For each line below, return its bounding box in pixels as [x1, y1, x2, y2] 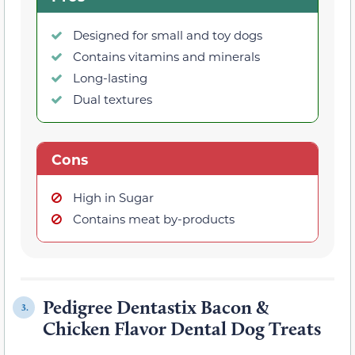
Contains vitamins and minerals [73, 48, 260, 64]
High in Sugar [73, 189, 154, 206]
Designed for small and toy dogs [73, 26, 262, 43]
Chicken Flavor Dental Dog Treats [43, 317, 321, 341]
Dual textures [73, 90, 152, 107]
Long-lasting [73, 69, 147, 86]
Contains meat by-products [73, 211, 235, 227]
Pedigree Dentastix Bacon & [43, 296, 269, 319]
